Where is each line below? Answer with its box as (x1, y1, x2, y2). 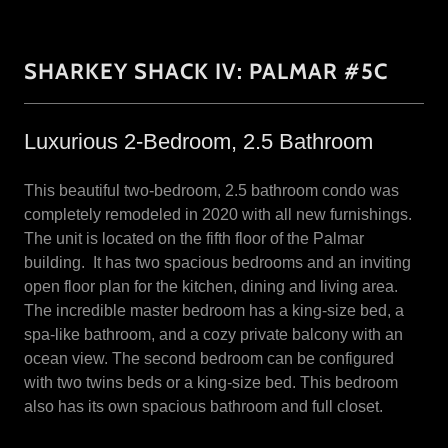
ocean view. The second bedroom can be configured (24, 350, 394, 367)
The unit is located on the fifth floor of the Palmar (24, 230, 364, 247)
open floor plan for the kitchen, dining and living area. (24, 278, 398, 295)
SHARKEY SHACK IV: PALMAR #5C (24, 58, 388, 85)
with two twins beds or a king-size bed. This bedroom (24, 374, 398, 391)
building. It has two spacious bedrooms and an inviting (24, 254, 411, 271)
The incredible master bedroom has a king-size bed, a (24, 302, 404, 319)
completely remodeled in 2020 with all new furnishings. (24, 206, 412, 223)
